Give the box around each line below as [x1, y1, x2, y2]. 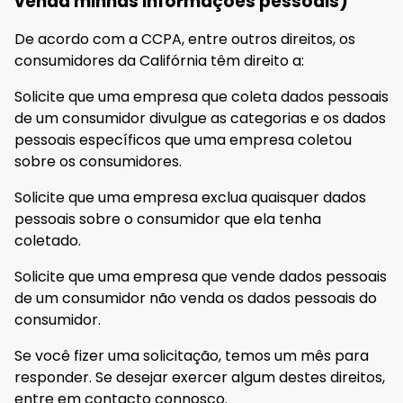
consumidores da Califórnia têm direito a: [14, 50, 304, 72]
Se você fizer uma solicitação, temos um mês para [14, 345, 369, 367]
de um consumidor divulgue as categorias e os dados [14, 108, 386, 130]
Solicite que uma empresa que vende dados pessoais [14, 266, 387, 288]
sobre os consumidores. [14, 151, 182, 173]
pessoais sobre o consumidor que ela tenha [14, 209, 321, 230]
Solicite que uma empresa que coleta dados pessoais [14, 86, 389, 108]
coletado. [14, 230, 81, 252]
